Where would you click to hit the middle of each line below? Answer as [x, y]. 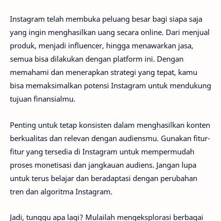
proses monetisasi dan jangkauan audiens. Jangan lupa [103, 165]
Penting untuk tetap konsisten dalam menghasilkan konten [110, 125]
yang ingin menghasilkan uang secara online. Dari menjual [110, 32]
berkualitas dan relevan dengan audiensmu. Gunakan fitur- [110, 138]
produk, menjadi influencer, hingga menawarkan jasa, [102, 46]
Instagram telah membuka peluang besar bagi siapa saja [106, 19]
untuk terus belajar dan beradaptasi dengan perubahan [104, 178]
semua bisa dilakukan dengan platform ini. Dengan [97, 59]
